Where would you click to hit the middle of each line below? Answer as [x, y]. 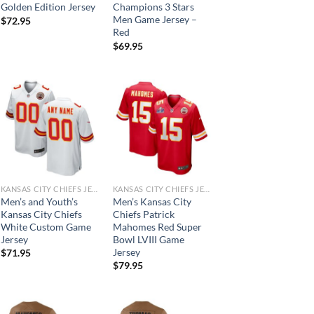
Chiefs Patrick [143, 214]
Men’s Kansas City [152, 201]
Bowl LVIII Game [148, 239]
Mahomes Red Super [157, 226]
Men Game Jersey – [155, 20]
